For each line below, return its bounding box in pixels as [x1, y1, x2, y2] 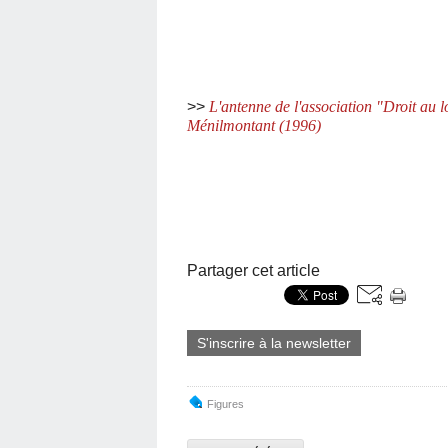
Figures [207, 398, 244, 410]
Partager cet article [187, 262, 320, 279]
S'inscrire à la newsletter [197, 335, 351, 351]
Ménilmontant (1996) [187, 117, 321, 134]
